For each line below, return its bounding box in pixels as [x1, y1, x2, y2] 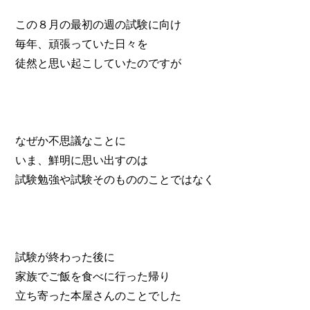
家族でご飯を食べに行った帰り [15, 270, 171, 282]
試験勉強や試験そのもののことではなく [15, 173, 215, 185]
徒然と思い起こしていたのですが [15, 57, 182, 69]
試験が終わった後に [15, 250, 116, 263]
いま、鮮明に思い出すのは [15, 154, 149, 166]
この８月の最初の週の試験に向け [15, 18, 182, 30]
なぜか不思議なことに [15, 134, 127, 147]
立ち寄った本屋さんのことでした [15, 289, 182, 302]
